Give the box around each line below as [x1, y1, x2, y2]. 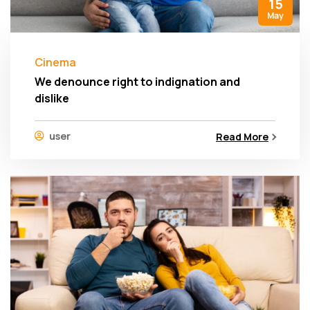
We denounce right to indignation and [35, 73, 240, 89]
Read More [216, 129, 268, 143]
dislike [35, 90, 69, 106]
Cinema [35, 54, 76, 70]
